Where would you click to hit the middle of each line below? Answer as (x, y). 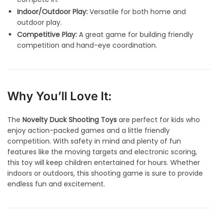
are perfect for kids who (158, 120)
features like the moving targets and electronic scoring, (102, 152)
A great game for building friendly (135, 35)
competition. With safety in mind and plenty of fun (94, 141)
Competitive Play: (47, 35)
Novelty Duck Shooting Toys (70, 120)
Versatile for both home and (137, 12)
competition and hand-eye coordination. (87, 45)
